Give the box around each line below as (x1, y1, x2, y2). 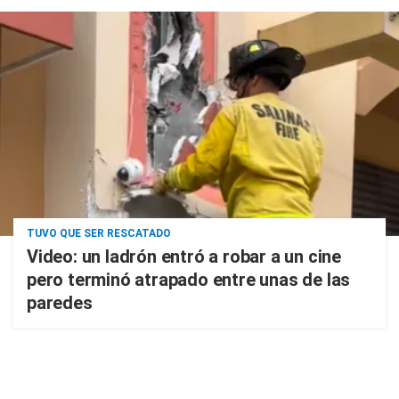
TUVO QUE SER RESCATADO (27, 227, 171, 240)
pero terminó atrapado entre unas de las (27, 269, 351, 290)
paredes (27, 292, 93, 313)
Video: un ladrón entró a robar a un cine (27, 246, 341, 267)
